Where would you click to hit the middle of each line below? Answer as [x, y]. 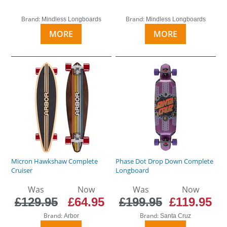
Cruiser [22, 170]
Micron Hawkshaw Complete [55, 161]
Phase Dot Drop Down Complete [165, 161]
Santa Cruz [176, 216]
